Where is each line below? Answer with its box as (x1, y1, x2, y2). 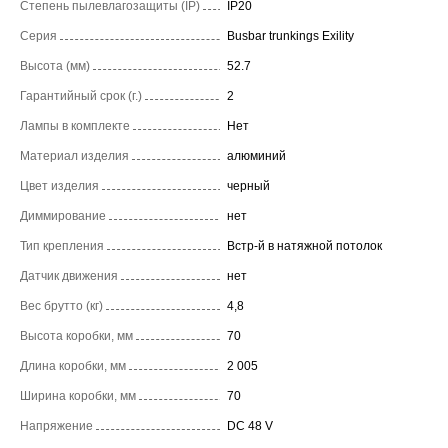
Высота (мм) (20, 58, 90, 73)
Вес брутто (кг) (20, 298, 103, 313)
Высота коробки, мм (20, 328, 133, 343)
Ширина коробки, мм (20, 388, 136, 403)
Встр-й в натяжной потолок (227, 238, 382, 253)
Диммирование (20, 208, 106, 223)
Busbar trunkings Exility (227, 28, 354, 43)
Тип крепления (20, 238, 104, 253)
